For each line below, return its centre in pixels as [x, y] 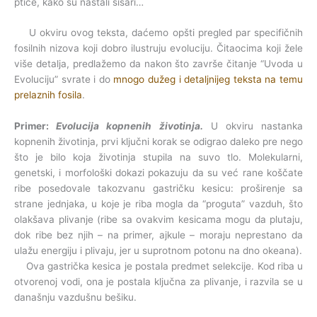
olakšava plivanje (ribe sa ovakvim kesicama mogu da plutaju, [158, 220]
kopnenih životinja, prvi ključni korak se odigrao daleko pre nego [158, 142]
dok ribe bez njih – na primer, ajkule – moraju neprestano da [158, 235]
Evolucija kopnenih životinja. [129, 126]
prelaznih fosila [48, 95]
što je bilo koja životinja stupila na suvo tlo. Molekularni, [158, 157]
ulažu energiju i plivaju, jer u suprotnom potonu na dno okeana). [158, 251]
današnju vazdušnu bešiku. [75, 298]
